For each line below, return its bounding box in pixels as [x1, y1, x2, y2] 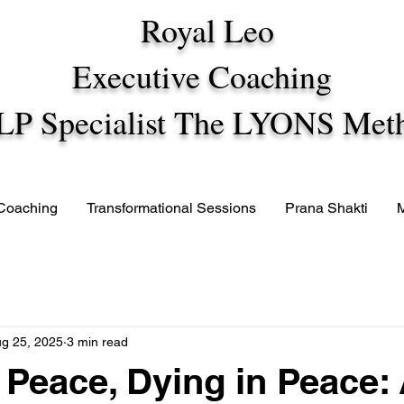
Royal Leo [141, 8, 274, 51]
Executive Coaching [72, 54, 343, 97]
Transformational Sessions [87, 199, 256, 216]
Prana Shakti [285, 199, 368, 216]
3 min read [67, 334, 128, 349]
